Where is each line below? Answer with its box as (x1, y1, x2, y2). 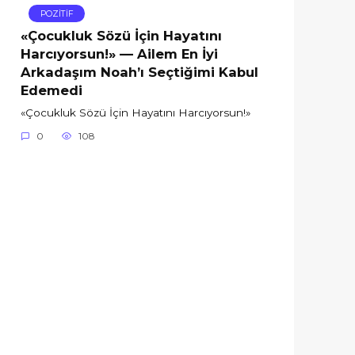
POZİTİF (40, 8, 74, 19)
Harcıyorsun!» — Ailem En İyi (21, 45, 218, 62)
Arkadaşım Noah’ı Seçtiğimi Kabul (21, 63, 258, 80)
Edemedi (21, 82, 82, 98)
